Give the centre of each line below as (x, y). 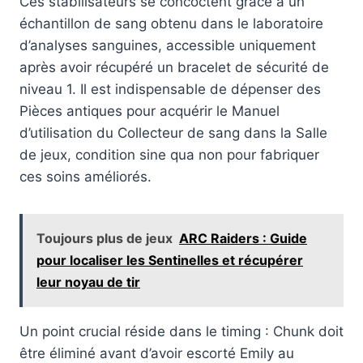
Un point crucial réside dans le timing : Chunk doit (181, 331)
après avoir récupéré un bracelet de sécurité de (174, 67)
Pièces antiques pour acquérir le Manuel (149, 111)
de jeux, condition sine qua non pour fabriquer (169, 154)
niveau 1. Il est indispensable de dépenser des (170, 89)
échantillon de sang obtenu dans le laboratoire (171, 23)
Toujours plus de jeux (105, 238)
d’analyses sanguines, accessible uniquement (168, 45)
